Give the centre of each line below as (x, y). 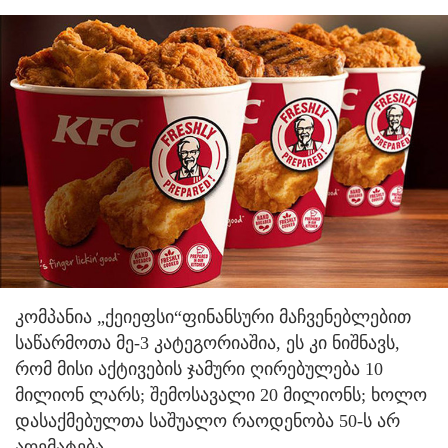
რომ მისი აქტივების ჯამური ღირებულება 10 (199, 368)
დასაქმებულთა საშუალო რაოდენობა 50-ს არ (207, 420)
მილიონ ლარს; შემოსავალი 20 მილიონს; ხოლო (221, 394)
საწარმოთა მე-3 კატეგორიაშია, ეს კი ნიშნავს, (207, 342)
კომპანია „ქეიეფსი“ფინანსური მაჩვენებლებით (213, 316)
